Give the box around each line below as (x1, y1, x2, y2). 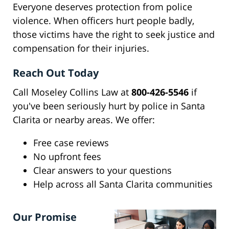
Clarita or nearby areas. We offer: (13, 113, 155, 126)
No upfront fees (33, 150, 101, 163)
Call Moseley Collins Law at (13, 86, 131, 99)
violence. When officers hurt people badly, (13, 14, 194, 27)
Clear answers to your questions (33, 164, 172, 177)
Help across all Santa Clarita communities (33, 178, 213, 191)
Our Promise (13, 210, 77, 224)
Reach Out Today (13, 66, 99, 80)
